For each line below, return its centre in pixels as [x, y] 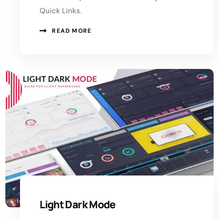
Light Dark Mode [78, 205]
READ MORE [72, 31]
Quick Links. [61, 11]
